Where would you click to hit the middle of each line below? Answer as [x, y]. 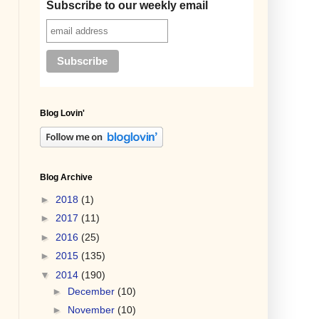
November [92, 310]
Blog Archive [66, 178]
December [92, 291]
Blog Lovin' [62, 114]
